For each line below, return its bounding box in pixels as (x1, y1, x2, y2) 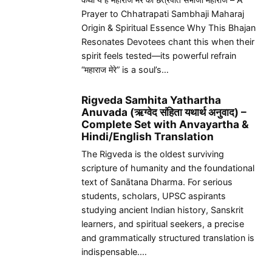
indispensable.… (81, 246, 147, 257)
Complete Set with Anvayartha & (81, 117, 249, 131)
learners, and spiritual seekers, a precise (81, 219, 244, 229)
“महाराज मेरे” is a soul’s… (81, 64, 169, 75)
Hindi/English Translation (81, 129, 214, 143)
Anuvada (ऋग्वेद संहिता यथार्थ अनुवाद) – (81, 105, 246, 118)
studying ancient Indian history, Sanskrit (81, 205, 243, 216)
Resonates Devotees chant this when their (81, 36, 254, 47)
